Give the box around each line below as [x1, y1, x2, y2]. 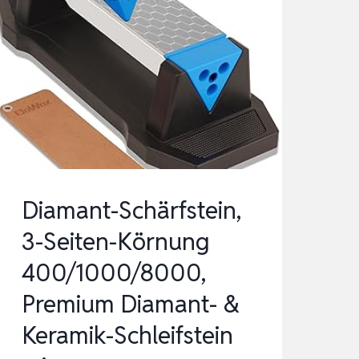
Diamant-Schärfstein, [21, 195, 241, 227]
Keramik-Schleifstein [21, 320, 233, 352]
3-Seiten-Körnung [21, 226, 210, 258]
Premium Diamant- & [21, 288, 240, 321]
